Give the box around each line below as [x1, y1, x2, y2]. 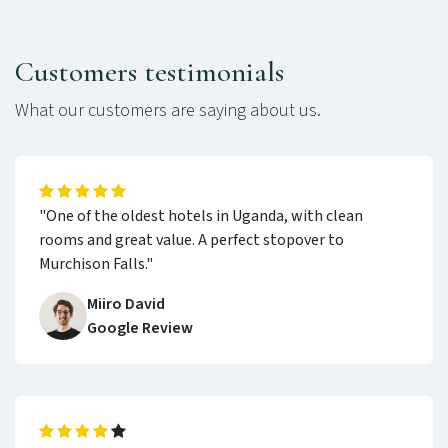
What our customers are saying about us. [15, 97, 321, 123]
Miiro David [87, 292, 165, 315]
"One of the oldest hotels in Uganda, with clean [39, 204, 363, 227]
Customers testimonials [15, 53, 284, 89]
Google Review [87, 316, 193, 339]
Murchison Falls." [39, 252, 153, 275]
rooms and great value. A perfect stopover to [39, 228, 344, 251]
